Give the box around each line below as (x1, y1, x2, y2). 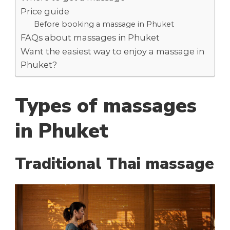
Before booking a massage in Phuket (33, 19, 174, 29)
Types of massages (15, 92, 197, 120)
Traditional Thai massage (15, 153, 214, 175)
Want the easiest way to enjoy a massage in (21, 46, 204, 56)
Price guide (21, 6, 69, 16)
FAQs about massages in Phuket (21, 32, 160, 43)
